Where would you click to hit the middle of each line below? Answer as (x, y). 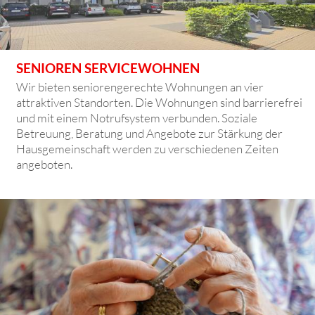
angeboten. (45, 164)
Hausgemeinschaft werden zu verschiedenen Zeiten (148, 148)
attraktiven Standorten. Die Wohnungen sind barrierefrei (160, 102)
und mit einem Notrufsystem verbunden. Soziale (137, 117)
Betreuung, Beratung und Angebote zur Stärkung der (150, 133)
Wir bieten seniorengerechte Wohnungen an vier (140, 86)
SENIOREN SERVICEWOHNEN (108, 67)
